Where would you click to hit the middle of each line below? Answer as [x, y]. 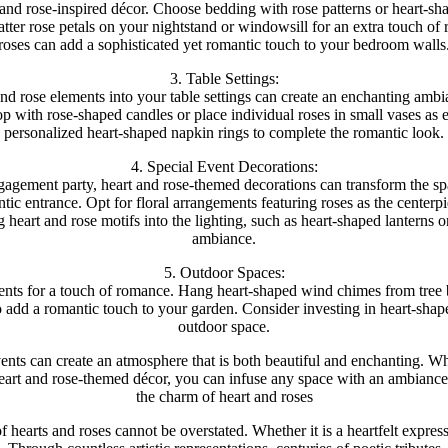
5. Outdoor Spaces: [224, 272]
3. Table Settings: [224, 78]
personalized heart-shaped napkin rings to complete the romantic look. [224, 132]
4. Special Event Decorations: [224, 166]
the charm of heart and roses [224, 396]
